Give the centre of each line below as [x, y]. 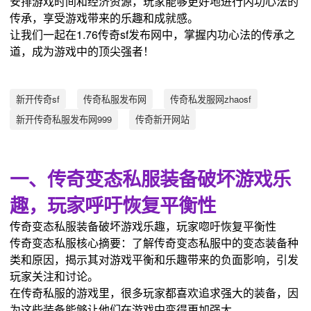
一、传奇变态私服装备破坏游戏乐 [151, 178]
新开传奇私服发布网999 [64, 119]
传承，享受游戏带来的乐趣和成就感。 [104, 17]
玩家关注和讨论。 [54, 276]
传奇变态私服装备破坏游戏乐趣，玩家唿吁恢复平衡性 [143, 226]
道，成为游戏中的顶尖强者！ [82, 51]
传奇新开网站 [163, 119]
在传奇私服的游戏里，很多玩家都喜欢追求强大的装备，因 [154, 293]
